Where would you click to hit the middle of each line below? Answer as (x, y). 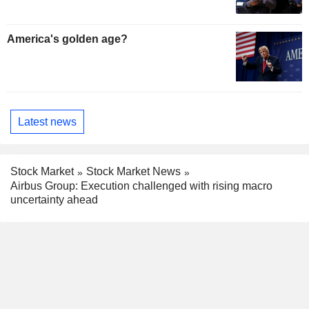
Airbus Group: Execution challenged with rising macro (141, 186)
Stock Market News (133, 172)
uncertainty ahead (54, 200)
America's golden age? (67, 39)
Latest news (47, 121)
